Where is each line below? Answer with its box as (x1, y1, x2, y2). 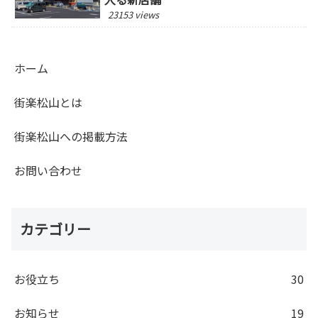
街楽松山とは (14, 93, 82, 111)
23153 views (108, 7, 160, 21)
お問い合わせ (14, 161, 82, 179)
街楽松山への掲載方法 (14, 127, 128, 145)
